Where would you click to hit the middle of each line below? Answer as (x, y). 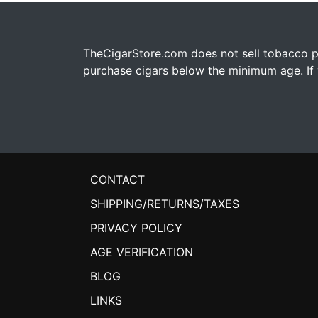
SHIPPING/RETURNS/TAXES (165, 204)
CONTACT (117, 180)
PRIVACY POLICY (136, 228)
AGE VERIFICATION (142, 252)
